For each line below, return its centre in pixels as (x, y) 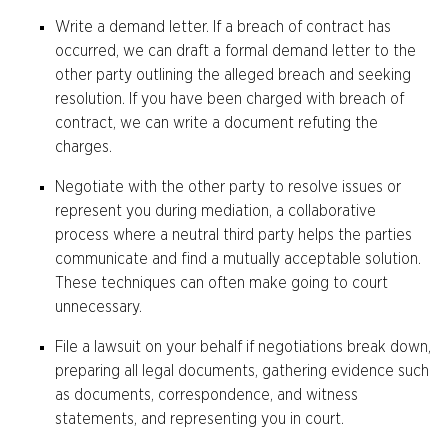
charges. (83, 147)
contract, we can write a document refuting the (216, 123)
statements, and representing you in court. (199, 419)
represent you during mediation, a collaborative (215, 211)
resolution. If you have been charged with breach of (229, 99)
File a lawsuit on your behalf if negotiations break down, (243, 347)
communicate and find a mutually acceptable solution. (238, 259)
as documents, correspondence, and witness (206, 395)
